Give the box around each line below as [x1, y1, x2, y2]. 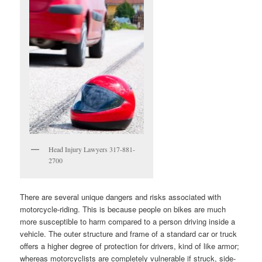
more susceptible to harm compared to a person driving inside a [20, 215, 236, 227]
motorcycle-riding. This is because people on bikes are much [20, 203, 226, 215]
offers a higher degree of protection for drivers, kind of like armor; [20, 240, 240, 251]
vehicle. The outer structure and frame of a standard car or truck [20, 227, 237, 239]
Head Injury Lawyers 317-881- [49, 144, 136, 154]
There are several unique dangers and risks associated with [20, 191, 222, 202]
